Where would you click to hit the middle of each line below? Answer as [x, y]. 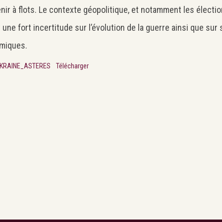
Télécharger [72, 66]
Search [38, 75]
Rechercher [168, 81]
